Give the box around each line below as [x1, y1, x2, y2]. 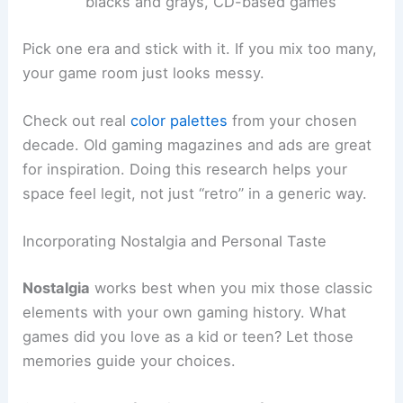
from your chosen [228, 112, 358, 130]
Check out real [22, 112, 131, 130]
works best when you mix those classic [90, 278, 373, 297]
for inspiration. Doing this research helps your [22, 160, 348, 179]
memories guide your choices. [22, 351, 237, 370]
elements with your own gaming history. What [22, 302, 347, 321]
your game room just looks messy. [22, 63, 265, 82]
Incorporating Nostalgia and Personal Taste [22, 232, 327, 251]
